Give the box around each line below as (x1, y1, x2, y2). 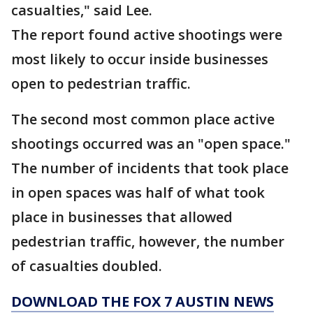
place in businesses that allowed (11, 208, 233, 226)
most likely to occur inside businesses (11, 50, 268, 68)
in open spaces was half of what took (11, 183, 265, 202)
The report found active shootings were (11, 25, 282, 44)
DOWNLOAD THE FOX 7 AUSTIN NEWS (11, 292, 274, 311)
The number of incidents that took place (11, 159, 289, 177)
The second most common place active (11, 110, 275, 129)
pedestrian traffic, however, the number (11, 232, 284, 251)
